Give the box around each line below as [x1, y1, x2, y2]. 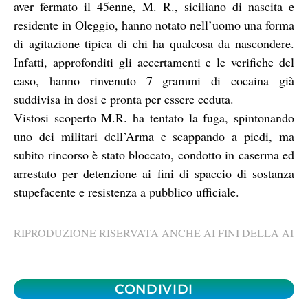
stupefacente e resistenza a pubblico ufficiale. [14, 183, 239, 200]
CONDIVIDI [114, 280, 194, 297]
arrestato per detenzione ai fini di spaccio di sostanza [14, 164, 294, 181]
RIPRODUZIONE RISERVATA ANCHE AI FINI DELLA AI [14, 225, 294, 241]
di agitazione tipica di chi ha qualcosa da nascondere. [14, 34, 294, 52]
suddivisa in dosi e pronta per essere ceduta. [14, 90, 234, 107]
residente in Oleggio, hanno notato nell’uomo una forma [14, 16, 294, 33]
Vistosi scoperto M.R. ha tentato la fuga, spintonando [14, 109, 294, 126]
